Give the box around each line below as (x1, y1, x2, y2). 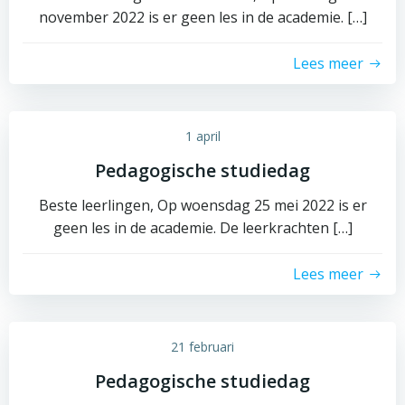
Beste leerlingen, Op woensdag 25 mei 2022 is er (38, 194, 367, 215)
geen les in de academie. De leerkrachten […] (52, 217, 353, 238)
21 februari (171, 337, 234, 355)
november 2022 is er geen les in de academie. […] (38, 6, 367, 27)
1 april (184, 127, 221, 145)
